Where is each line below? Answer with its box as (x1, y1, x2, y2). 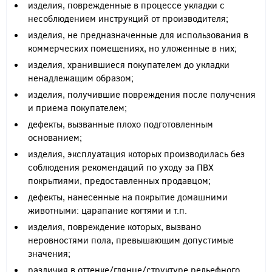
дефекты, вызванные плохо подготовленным (28, 118, 213, 130)
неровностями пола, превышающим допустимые (28, 234, 234, 246)
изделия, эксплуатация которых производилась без (28, 148, 245, 160)
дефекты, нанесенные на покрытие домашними (28, 191, 228, 203)
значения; (28, 247, 70, 259)
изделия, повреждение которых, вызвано (28, 220, 201, 233)
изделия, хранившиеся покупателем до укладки (28, 58, 229, 70)
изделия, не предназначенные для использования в (28, 29, 248, 41)
